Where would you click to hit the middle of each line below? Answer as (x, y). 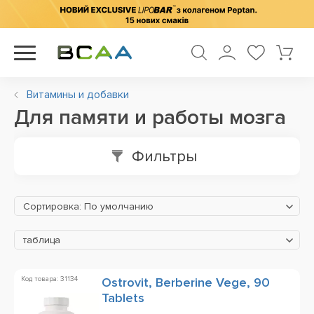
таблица (42, 240)
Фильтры (164, 156)
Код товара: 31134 (49, 279)
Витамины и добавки (78, 95)
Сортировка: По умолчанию (88, 206)
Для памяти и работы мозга (150, 117)
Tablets (123, 298)
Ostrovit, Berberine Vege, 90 (186, 282)
